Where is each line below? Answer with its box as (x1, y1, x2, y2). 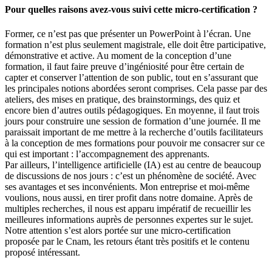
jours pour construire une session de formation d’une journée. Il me (5, 115, 260, 126)
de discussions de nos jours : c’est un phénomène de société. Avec (5, 170, 256, 181)
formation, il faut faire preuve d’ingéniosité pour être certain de (5, 61, 244, 72)
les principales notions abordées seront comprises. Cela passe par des (5, 83, 267, 93)
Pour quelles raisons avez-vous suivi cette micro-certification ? (5, 4, 257, 15)
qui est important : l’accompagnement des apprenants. (5, 148, 212, 159)
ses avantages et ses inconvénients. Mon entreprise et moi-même (5, 181, 250, 192)
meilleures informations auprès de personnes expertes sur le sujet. (5, 214, 253, 225)
